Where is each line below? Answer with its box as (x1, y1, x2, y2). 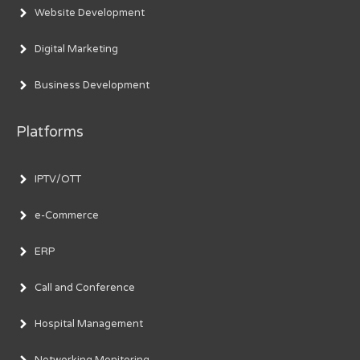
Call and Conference (35, 280, 135, 294)
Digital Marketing (35, 43, 118, 56)
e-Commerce (35, 208, 99, 222)
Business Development (35, 79, 149, 92)
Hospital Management (35, 317, 143, 330)
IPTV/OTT (35, 172, 81, 186)
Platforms (16, 123, 84, 141)
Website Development (35, 6, 145, 20)
